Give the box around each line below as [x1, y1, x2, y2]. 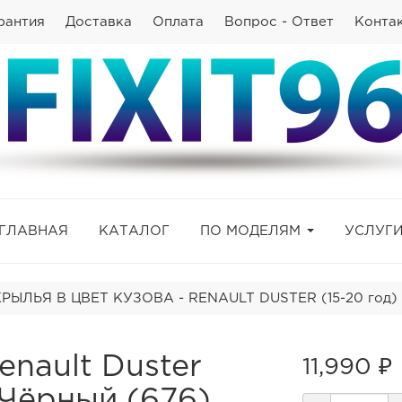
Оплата [153, 16, 204, 28]
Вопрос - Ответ [224, 16, 334, 28]
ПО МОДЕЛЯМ [200, 224, 301, 237]
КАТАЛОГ [99, 224, 170, 237]
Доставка [66, 16, 132, 28]
